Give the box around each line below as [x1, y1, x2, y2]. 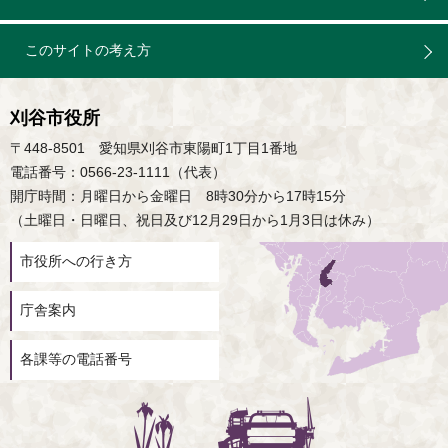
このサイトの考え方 [25, 43, 151, 59]
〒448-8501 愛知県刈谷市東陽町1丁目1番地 [10, 141, 297, 157]
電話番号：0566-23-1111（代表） [10, 165, 226, 181]
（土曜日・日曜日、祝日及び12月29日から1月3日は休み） [10, 213, 380, 229]
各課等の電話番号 [20, 352, 132, 368]
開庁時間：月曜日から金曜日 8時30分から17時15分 [10, 189, 346, 205]
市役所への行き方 [20, 254, 132, 270]
